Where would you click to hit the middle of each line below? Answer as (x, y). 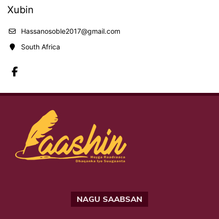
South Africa (41, 47)
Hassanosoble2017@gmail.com (71, 31)
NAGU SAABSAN (109, 199)
